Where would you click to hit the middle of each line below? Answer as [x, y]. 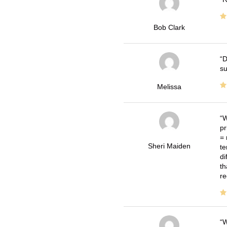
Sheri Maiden [169, 146]
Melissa [169, 87]
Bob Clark [169, 27]
